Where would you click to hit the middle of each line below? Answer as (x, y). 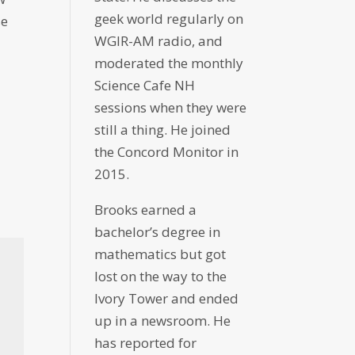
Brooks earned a (146, 210)
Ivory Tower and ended (167, 299)
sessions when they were (171, 108)
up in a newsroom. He (163, 321)
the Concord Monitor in (167, 152)
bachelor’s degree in (158, 232)
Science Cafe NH (145, 86)
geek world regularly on (169, 19)
